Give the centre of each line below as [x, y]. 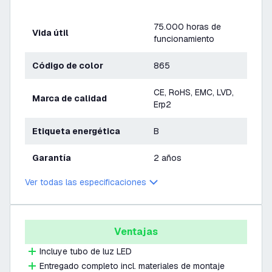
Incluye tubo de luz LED [86, 251]
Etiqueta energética [79, 131]
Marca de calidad [73, 98]
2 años [168, 158]
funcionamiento [184, 39]
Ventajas [136, 232]
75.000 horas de [187, 27]
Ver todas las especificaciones [86, 182]
